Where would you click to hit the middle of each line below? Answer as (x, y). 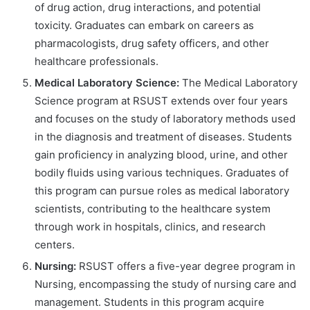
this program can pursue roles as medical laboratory (162, 190)
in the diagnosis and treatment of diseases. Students (163, 136)
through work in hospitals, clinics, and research (150, 226)
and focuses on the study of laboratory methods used (165, 118)
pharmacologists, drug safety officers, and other (152, 43)
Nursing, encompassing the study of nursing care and (165, 284)
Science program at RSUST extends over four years (161, 100)
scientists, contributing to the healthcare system (153, 208)
